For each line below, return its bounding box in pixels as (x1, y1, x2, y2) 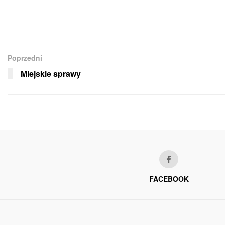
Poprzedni (8, 52, 42, 63)
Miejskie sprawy (21, 67, 81, 79)
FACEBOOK (149, 173, 189, 184)
